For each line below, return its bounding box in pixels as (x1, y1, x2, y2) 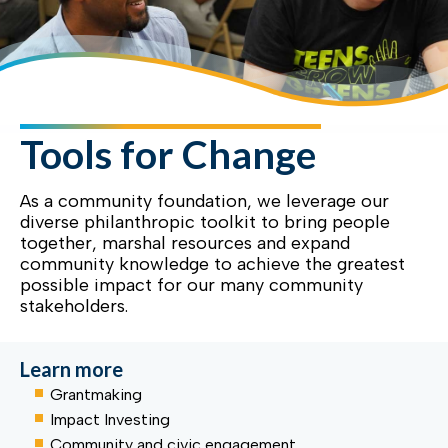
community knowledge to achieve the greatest (20, 253, 405, 275)
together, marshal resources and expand (20, 232, 350, 254)
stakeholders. (20, 295, 133, 317)
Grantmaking (50, 385, 142, 404)
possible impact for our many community (20, 274, 363, 296)
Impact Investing (50, 410, 170, 429)
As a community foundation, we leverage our (20, 190, 389, 212)
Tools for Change (20, 131, 316, 177)
